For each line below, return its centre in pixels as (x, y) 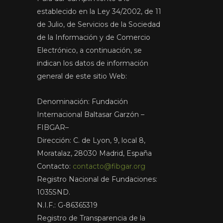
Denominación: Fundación (82, 102)
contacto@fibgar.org (109, 167)
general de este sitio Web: (82, 76)
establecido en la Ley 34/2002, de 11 (99, 12)
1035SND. (53, 192)
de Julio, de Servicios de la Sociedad (98, 25)
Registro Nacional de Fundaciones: (97, 179)
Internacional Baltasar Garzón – (90, 115)
